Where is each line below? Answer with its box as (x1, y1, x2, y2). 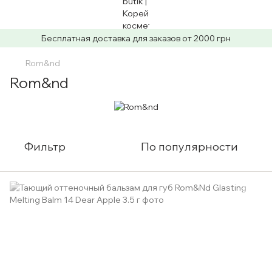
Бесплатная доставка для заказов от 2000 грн (41, 33, 231, 44)
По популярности (141, 139, 238, 154)
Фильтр (24, 139, 66, 154)
